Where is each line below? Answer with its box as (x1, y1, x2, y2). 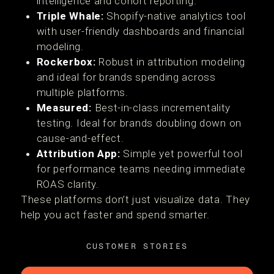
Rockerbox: (36, 56, 96, 68)
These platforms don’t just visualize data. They (21, 193, 250, 206)
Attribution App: (36, 147, 120, 160)
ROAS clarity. (36, 178, 99, 190)
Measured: (36, 102, 92, 114)
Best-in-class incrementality (91, 102, 231, 114)
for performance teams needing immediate (36, 163, 246, 175)
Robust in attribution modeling (95, 56, 246, 68)
